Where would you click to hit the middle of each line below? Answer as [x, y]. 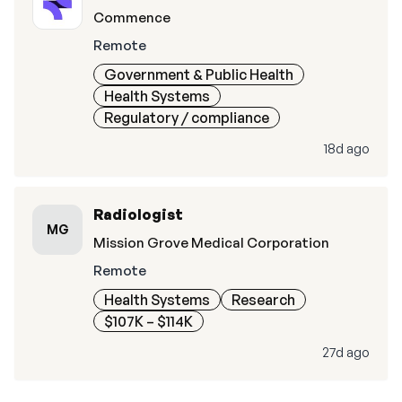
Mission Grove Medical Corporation [211, 243]
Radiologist [138, 214]
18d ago [347, 149]
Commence [132, 17]
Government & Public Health [199, 74]
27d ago [346, 352]
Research [263, 300]
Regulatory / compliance [187, 118]
